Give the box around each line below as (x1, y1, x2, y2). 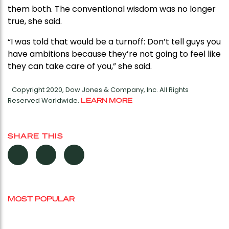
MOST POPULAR (8, 194, 75, 203)
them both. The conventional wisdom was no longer (8, 3, 216, 15)
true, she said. (8, 15, 62, 28)
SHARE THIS (8, 131, 63, 141)
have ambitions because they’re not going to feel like (8, 48, 221, 60)
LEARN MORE (81, 96, 132, 105)
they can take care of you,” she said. (8, 60, 152, 73)
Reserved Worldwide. (8, 96, 81, 106)
